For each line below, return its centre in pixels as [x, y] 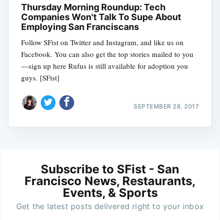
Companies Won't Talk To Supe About [101, 17]
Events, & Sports [110, 193]
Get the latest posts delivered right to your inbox [110, 206]
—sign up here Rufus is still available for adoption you [104, 66]
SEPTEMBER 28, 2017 [166, 107]
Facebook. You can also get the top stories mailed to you [107, 54]
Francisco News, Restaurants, [110, 181]
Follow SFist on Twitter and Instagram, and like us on [102, 42]
